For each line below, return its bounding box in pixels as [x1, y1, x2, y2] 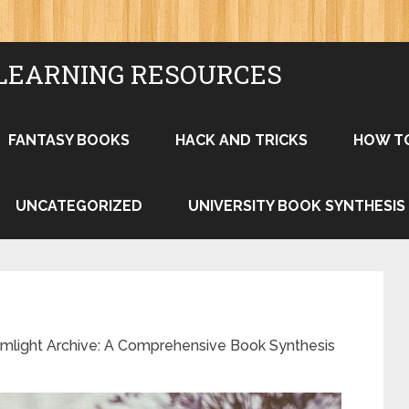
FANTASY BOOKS [8, 131, 130, 149]
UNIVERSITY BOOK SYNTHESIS [188, 197, 405, 215]
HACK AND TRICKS [175, 131, 308, 149]
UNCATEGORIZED [16, 197, 142, 215]
